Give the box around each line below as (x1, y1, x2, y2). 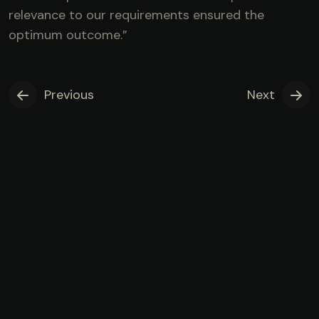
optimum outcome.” (9, 26, 127, 43)
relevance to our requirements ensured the (9, 6, 264, 23)
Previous (44, 86, 94, 103)
